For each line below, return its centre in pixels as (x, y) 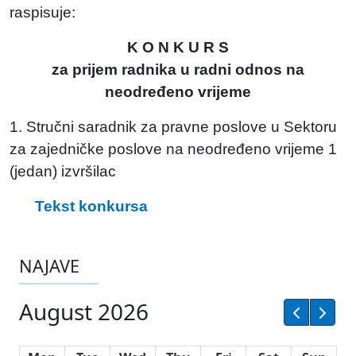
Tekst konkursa (91, 206)
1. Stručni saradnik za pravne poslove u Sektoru (173, 127)
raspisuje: (43, 12)
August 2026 (84, 312)
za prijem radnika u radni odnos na (178, 70)
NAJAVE (49, 266)
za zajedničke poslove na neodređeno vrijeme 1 (173, 149)
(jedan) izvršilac (63, 171)
